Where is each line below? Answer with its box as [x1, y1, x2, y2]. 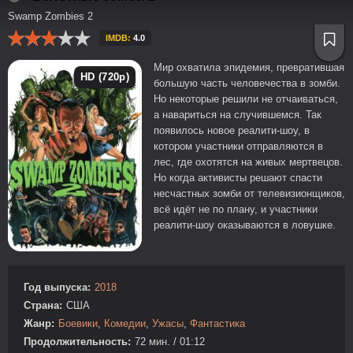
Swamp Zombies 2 [8, 10, 93, 22]
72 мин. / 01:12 [135, 335, 205, 347]
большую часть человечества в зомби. [154, 77, 340, 89]
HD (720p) [80, 71, 129, 83]
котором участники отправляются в [154, 140, 323, 152]
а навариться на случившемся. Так [154, 109, 321, 121]
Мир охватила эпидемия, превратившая [154, 61, 344, 73]
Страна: [24, 299, 62, 311]
